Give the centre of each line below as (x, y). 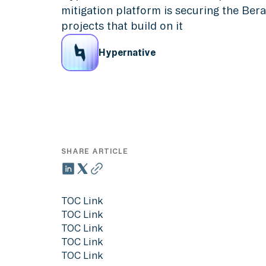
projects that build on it (122, 26)
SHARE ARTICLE (95, 151)
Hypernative (127, 52)
